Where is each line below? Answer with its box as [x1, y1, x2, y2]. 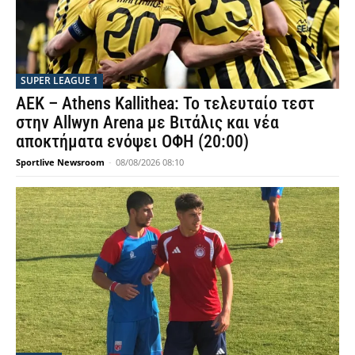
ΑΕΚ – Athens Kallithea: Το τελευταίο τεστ [16, 93, 315, 113]
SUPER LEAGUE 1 [21, 73, 98, 87]
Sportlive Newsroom [16, 155, 105, 168]
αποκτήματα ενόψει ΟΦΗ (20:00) [16, 131, 249, 151]
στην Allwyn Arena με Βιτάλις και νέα [16, 112, 279, 132]
